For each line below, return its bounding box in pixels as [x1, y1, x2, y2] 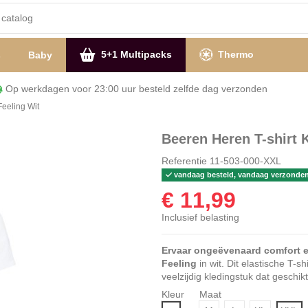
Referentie [161, 155, 207, 166]
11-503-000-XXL [209, 155, 281, 166]
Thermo [214, 49, 254, 60]
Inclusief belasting [161, 212, 239, 223]
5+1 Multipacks [98, 49, 172, 60]
